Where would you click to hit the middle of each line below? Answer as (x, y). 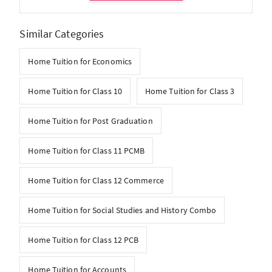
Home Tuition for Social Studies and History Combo (122, 210)
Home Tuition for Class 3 (190, 91)
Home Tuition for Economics (80, 62)
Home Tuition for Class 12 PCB (83, 240)
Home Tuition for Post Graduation (90, 121)
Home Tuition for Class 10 (75, 91)
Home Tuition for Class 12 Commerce (96, 181)
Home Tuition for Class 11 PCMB (87, 151)
